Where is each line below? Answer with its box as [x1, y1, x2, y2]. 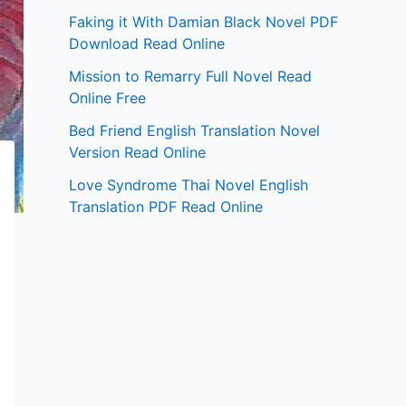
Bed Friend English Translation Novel [69, 121, 320, 140]
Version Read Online [69, 143, 206, 162]
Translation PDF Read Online [69, 198, 263, 217]
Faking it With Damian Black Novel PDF [69, 13, 338, 32]
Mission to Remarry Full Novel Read [69, 67, 312, 86]
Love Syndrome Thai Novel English [69, 176, 308, 195]
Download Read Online [69, 34, 225, 53]
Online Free [69, 89, 146, 108]
